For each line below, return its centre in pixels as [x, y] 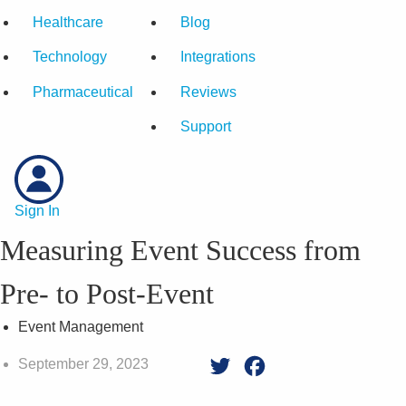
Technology [70, 57]
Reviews [208, 92]
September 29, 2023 [83, 363]
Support [206, 127]
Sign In [37, 210]
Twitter [255, 365]
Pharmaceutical [83, 92]
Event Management [81, 326]
